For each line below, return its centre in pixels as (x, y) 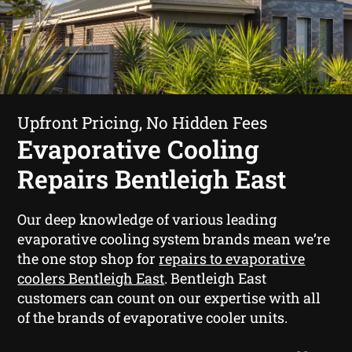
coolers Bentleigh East (91, 278)
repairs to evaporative (232, 258)
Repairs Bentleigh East (152, 178)
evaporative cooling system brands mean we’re (174, 238)
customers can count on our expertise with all (169, 297)
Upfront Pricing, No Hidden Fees (143, 122)
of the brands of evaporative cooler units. (153, 317)
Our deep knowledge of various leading (147, 219)
